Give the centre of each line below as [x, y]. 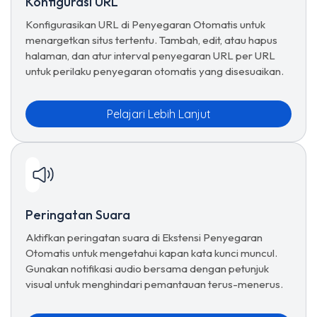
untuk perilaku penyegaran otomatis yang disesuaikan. [155, 71]
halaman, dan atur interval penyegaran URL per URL [150, 56]
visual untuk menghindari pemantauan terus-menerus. [154, 284]
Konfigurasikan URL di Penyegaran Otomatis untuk [145, 24]
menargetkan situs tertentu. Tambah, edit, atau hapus [151, 40]
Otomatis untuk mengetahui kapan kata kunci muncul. [151, 253]
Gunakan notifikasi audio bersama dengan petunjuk [147, 269]
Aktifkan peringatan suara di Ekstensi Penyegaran [144, 237]
